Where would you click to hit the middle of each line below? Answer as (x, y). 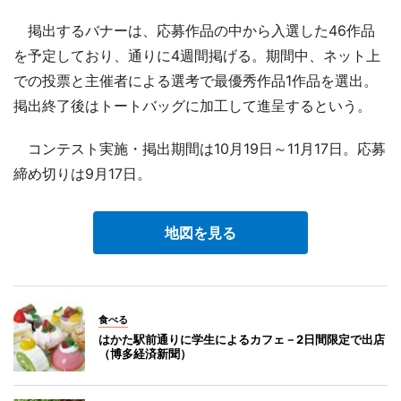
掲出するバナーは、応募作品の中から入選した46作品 (194, 30)
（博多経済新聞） (145, 354)
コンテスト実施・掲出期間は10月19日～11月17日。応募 (200, 149)
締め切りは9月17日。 (82, 174)
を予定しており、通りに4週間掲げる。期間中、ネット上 (197, 55)
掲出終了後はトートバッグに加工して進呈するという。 (192, 106)
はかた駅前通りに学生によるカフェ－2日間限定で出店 (242, 339)
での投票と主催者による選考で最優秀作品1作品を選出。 (196, 81)
